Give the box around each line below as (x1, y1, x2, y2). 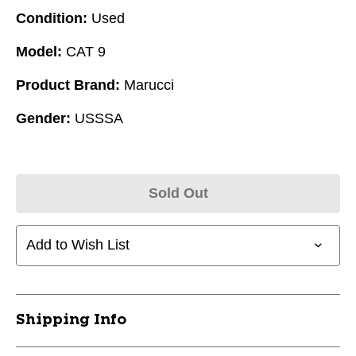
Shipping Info (16, 312, 126, 327)
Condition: (16, 10, 87, 26)
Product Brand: (16, 76, 120, 93)
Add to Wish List (26, 237, 130, 253)
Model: (16, 43, 62, 60)
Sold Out (148, 184, 208, 201)
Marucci (124, 76, 174, 93)
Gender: (16, 110, 71, 126)
